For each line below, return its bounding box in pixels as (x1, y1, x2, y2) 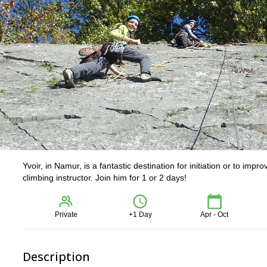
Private (55, 210, 78, 219)
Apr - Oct (200, 210, 229, 219)
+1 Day (128, 210, 152, 219)
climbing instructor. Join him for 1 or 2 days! (23, 173, 187, 182)
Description (23, 249, 90, 265)
